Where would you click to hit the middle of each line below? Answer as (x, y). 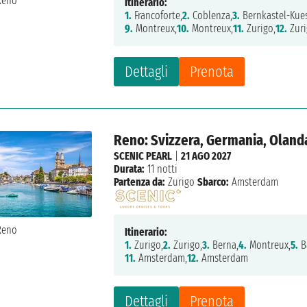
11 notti (161, 169)
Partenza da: (140, 182)
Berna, (224, 245)
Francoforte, (157, 16)
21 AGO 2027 (206, 156)
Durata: (130, 169)
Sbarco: (213, 182)
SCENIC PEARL (143, 156)
